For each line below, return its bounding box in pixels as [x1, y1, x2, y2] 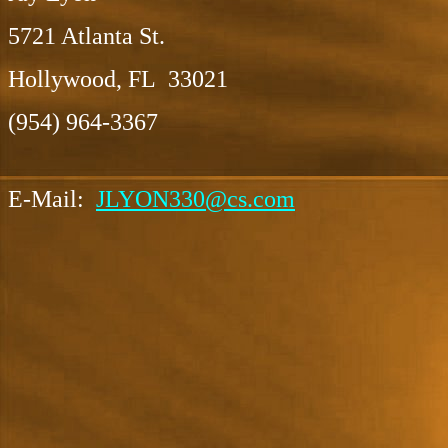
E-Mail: [8, 186, 96, 212]
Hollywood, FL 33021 [8, 66, 228, 92]
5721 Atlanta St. [8, 23, 165, 49]
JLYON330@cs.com [96, 186, 295, 212]
